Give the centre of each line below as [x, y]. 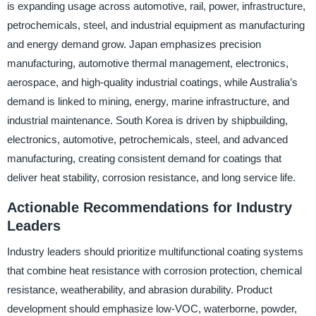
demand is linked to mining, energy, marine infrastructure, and [148, 102]
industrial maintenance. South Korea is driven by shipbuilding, [147, 121]
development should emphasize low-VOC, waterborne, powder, [152, 308]
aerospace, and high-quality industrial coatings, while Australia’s [152, 83]
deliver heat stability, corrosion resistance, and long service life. [151, 178]
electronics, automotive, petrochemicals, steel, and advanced [147, 140]
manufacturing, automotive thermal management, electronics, [147, 63]
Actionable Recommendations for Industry [149, 208]
